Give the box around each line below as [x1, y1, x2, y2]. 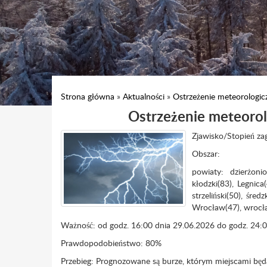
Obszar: [192, 148, 220, 159]
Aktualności [123, 91, 164, 102]
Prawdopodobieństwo [61, 237, 141, 249]
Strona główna [61, 91, 114, 102]
